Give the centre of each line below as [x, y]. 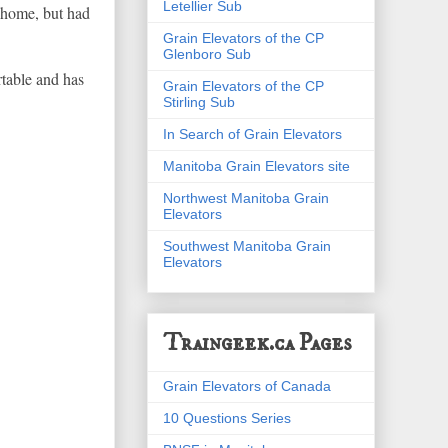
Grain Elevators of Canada [247, 385]
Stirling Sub [199, 101]
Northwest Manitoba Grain [246, 197]
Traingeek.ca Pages [257, 342]
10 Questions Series [227, 417]
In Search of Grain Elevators [252, 133]
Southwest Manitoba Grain [247, 245]
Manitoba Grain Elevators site [256, 165]
